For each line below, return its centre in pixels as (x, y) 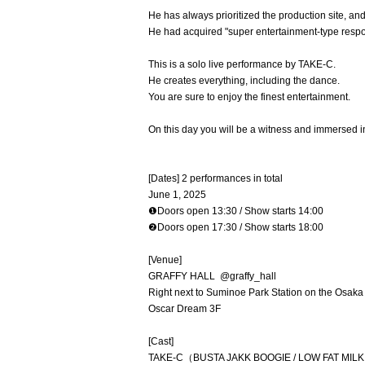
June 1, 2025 (177, 195)
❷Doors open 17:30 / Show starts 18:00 (236, 227)
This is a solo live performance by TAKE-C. (242, 64)
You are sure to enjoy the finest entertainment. (249, 97)
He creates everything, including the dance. (244, 81)
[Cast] (161, 341)
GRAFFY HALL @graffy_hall (212, 276)
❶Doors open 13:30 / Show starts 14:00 (236, 211)
